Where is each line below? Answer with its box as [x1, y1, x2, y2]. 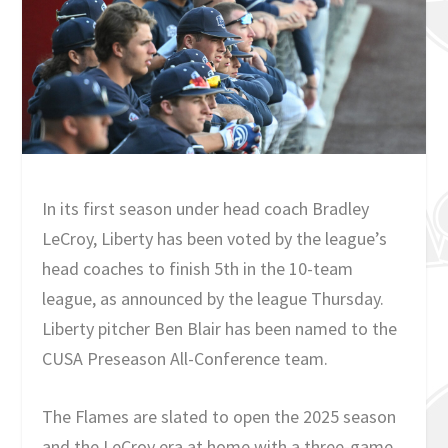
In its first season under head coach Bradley [42, 196, 370, 220]
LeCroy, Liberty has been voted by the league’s [42, 226, 388, 250]
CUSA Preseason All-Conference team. [42, 346, 329, 370]
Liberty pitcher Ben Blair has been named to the [42, 316, 398, 340]
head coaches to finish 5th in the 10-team [42, 256, 354, 280]
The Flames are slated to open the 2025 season [42, 405, 397, 429]
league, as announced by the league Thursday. [42, 286, 385, 310]
